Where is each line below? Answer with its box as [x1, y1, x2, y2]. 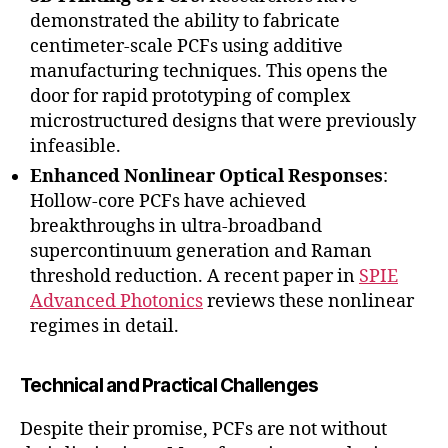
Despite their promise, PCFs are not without [20, 418, 387, 442]
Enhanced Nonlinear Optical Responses [30, 165, 383, 189]
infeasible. [30, 135, 121, 159]
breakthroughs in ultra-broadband [30, 215, 322, 239]
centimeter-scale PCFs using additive [30, 35, 343, 59]
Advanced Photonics [30, 290, 203, 314]
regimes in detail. [30, 315, 179, 339]
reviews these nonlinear [203, 290, 414, 314]
